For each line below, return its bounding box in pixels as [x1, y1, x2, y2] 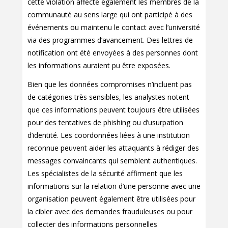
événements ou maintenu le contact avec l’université [27, 22, 200, 33]
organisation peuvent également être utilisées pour [27, 194, 195, 204]
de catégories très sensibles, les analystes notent [27, 92, 189, 102]
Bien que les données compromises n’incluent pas [27, 79, 192, 90]
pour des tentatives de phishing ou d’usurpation [27, 118, 183, 128]
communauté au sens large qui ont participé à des [27, 10, 192, 20]
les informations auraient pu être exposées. [27, 61, 170, 71]
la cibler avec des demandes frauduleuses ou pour [27, 207, 192, 217]
